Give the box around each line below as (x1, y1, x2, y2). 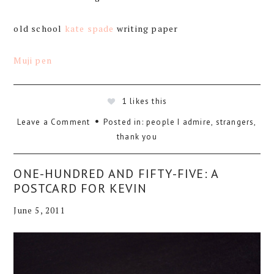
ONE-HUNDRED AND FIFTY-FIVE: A (13, 165, 219, 182)
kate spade (64, 22, 114, 34)
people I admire (146, 116, 212, 127)
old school (13, 22, 65, 34)
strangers (215, 116, 254, 127)
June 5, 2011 (13, 204, 65, 216)
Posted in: (103, 116, 147, 127)
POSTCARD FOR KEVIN (13, 180, 147, 196)
